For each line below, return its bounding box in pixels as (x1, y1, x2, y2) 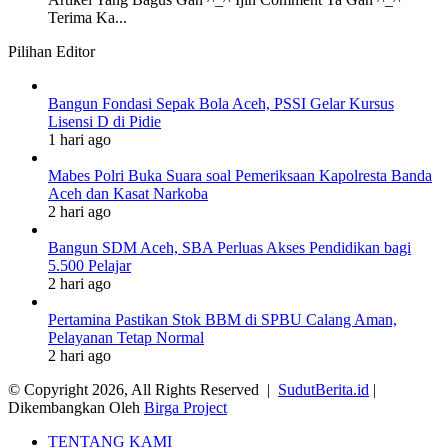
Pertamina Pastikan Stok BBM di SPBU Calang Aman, (48, 310, 397, 328)
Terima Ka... (48, 8, 127, 26)
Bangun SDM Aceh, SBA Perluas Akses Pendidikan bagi (48, 238, 411, 256)
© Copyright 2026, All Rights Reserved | (8, 380, 278, 398)
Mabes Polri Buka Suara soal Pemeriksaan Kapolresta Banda (48, 166, 432, 184)
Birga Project (144, 398, 227, 416)
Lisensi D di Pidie (48, 112, 161, 130)
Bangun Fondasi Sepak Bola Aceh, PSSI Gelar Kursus (48, 94, 394, 112)
